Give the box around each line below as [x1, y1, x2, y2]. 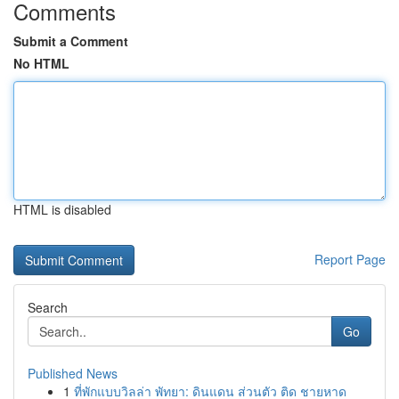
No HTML [13, 54, 69, 72]
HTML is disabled [13, 200, 111, 218]
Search [28, 298, 68, 316]
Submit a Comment [13, 32, 128, 50]
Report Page [314, 250, 386, 268]
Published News [28, 364, 118, 382]
